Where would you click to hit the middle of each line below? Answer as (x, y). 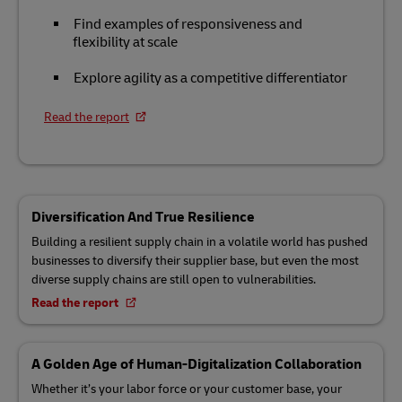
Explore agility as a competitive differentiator (210, 78)
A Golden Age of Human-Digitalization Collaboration (197, 364)
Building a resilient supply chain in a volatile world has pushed (200, 242)
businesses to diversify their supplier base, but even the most (195, 261)
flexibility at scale (125, 42)
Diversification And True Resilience (143, 217)
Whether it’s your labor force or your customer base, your (187, 389)
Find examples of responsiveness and (188, 24)
